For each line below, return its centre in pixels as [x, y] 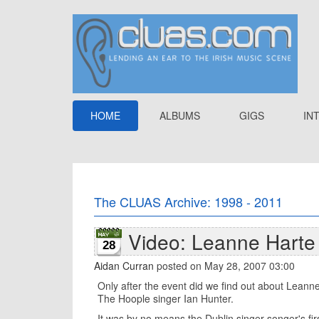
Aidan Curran [124, 266]
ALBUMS [180, 115]
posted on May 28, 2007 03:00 [224, 266]
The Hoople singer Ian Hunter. [166, 298]
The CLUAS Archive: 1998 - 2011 [188, 202]
